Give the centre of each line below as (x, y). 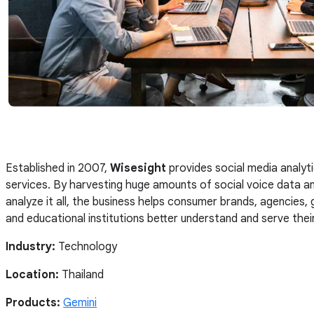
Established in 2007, (58, 168)
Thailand (83, 274)
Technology (88, 246)
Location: (34, 274)
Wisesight (138, 168)
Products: (35, 302)
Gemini (80, 302)
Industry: (32, 246)
